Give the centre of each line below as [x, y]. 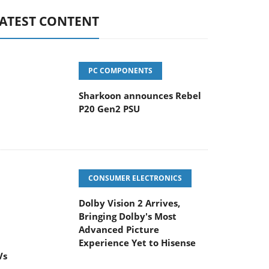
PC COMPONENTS [120, 71]
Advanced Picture [119, 229]
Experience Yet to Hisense [137, 243]
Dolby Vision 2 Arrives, [129, 203]
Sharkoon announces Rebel [140, 95]
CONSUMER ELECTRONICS [135, 178]
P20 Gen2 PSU [109, 109]
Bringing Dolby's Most [128, 216]
